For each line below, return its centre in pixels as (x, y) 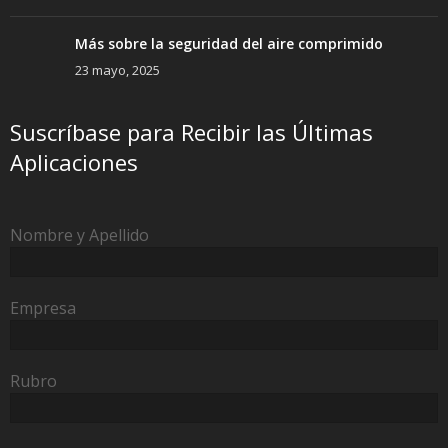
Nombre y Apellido (79, 235)
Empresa (43, 307)
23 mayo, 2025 (117, 70)
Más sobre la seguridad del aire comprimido (229, 44)
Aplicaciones (74, 162)
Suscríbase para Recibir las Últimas (191, 132)
